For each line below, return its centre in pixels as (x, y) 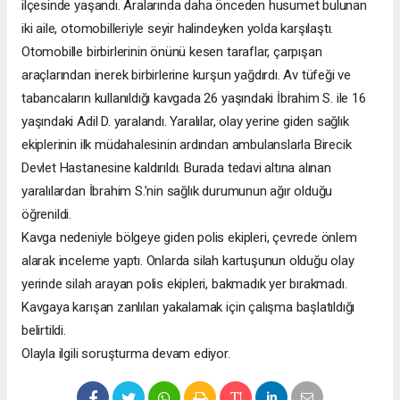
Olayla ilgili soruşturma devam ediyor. (126, 354)
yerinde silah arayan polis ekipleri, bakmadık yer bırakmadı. (184, 284)
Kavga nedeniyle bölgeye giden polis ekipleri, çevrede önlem (189, 238)
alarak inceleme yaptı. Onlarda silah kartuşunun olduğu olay (188, 261)
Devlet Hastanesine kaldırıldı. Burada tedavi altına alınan (176, 168)
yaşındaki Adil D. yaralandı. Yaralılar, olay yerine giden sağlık (185, 122)
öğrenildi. (47, 215)
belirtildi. (44, 331)
